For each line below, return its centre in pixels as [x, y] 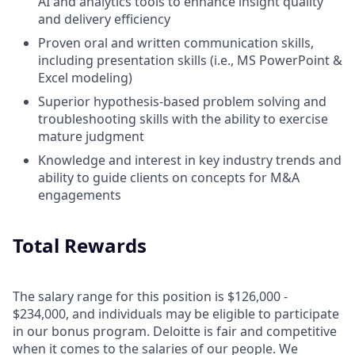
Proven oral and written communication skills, [176, 43]
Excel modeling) [85, 78]
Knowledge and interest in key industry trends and [190, 160]
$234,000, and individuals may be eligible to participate [176, 314]
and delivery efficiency [104, 19]
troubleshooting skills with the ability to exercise [183, 119]
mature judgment [91, 137]
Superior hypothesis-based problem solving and [182, 102]
